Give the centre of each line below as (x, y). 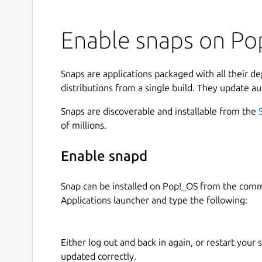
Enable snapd (104, 156)
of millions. (84, 125)
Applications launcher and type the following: (154, 200)
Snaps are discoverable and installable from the (160, 111)
